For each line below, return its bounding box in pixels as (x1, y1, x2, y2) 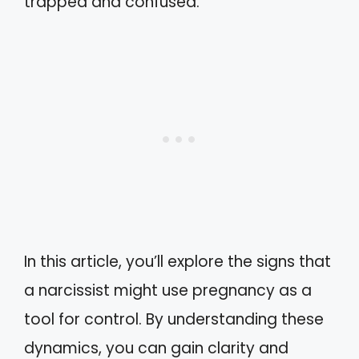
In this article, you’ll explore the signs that (24, 251, 331, 272)
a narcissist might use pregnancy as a (24, 280, 312, 301)
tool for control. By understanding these (24, 309, 324, 330)
